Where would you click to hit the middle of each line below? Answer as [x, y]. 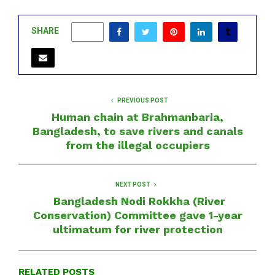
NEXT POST [133, 184]
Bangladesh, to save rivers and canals [137, 131]
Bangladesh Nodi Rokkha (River [137, 201]
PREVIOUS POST [142, 100]
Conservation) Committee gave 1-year [137, 215]
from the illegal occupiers [137, 145]
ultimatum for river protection [137, 229]
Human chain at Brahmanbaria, [137, 117]
